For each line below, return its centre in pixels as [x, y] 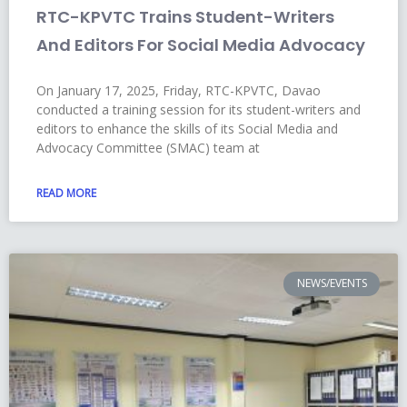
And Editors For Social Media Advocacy [201, 45]
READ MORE [66, 194]
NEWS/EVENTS [332, 283]
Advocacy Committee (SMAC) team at [148, 148]
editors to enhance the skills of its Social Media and [187, 129]
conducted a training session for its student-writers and [199, 110]
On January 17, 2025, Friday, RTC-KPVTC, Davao [179, 91]
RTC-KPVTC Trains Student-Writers [185, 17]
